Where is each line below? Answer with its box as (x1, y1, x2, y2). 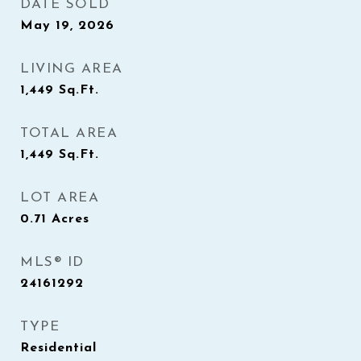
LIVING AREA (20, 62, 123, 76)
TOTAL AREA (20, 127, 118, 140)
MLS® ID (20, 255, 85, 269)
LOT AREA (20, 191, 99, 205)
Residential (20, 342, 97, 355)
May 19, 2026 (20, 19, 114, 32)
